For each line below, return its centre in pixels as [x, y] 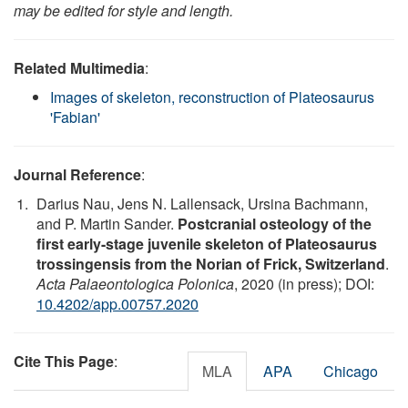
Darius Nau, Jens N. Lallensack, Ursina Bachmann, [202, 203]
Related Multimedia [79, 67]
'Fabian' [75, 117]
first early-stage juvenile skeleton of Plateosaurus [207, 243]
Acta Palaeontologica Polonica [135, 283]
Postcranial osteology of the [275, 223]
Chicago [351, 371]
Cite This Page [64, 361]
